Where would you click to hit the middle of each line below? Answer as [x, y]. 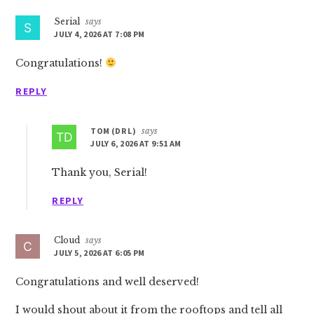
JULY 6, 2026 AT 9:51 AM [136, 143]
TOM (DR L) [113, 131]
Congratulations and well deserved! [108, 282]
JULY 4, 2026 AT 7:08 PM [100, 34]
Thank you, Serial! [100, 172]
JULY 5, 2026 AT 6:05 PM [100, 253]
